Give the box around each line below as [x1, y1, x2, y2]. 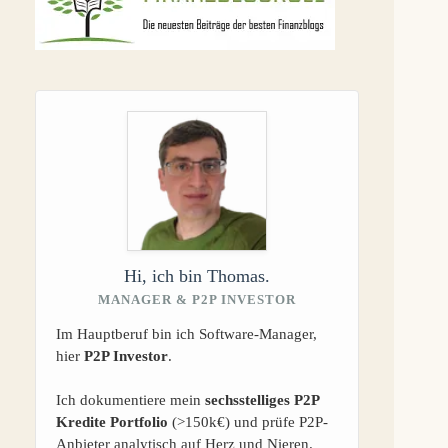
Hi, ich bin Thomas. [124, 265, 271, 286]
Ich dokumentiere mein [56, 391, 205, 408]
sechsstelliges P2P [205, 391, 319, 408]
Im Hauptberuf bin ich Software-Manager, [56, 325, 317, 342]
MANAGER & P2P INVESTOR [98, 291, 297, 307]
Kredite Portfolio [56, 413, 168, 430]
